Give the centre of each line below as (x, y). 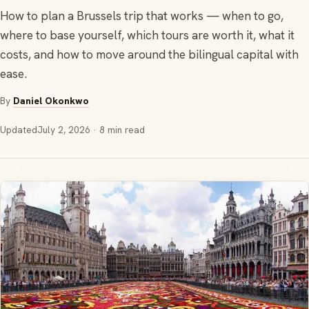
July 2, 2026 (64, 130)
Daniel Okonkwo (51, 101)
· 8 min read (118, 130)
